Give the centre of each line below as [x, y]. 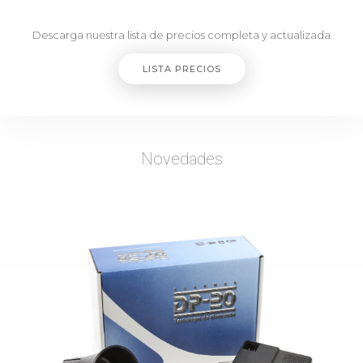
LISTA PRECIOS [181, 69]
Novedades [181, 159]
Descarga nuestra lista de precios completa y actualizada [181, 35]
